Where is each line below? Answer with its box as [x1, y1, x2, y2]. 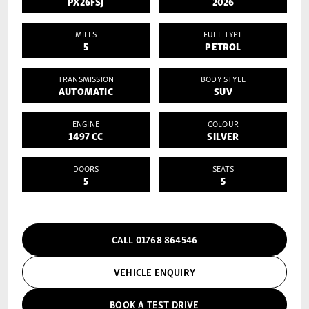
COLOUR [207, 117, 239, 129]
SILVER [207, 128, 239, 143]
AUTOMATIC [59, 83, 113, 98]
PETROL [205, 38, 241, 53]
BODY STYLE [201, 72, 246, 84]
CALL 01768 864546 [111, 232, 198, 246]
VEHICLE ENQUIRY [114, 264, 195, 279]
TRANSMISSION [57, 72, 114, 84]
